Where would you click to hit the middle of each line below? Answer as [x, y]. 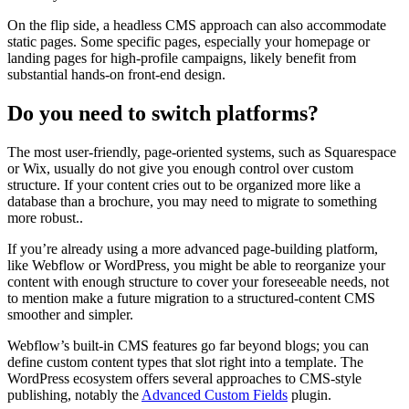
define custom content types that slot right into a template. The [185, 362]
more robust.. [45, 218]
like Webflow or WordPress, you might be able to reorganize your [196, 266]
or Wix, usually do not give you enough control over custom [180, 169]
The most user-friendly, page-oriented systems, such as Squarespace [202, 152]
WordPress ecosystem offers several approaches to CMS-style [184, 379]
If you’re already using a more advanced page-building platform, [193, 249]
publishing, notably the [74, 395]
